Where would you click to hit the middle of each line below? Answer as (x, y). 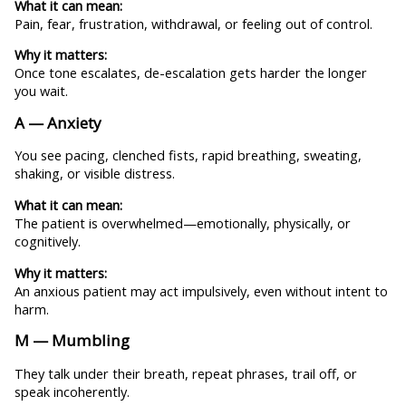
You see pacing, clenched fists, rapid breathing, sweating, (188, 155)
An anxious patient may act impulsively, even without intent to (201, 290)
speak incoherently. (72, 391)
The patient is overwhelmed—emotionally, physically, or (182, 223)
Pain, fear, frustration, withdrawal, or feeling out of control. (193, 23)
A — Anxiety (58, 122)
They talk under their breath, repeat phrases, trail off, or (185, 373)
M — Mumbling (72, 341)
